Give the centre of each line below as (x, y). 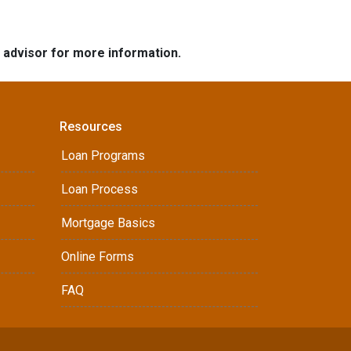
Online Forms (98, 257)
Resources (91, 127)
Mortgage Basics (108, 223)
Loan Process (100, 189)
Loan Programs (103, 156)
